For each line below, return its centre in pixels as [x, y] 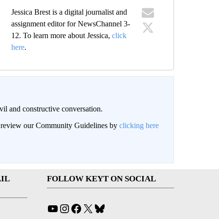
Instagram [85, 208]
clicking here [139, 125]
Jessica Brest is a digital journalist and [69, 12]
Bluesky [118, 208]
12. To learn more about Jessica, [62, 35]
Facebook [97, 208]
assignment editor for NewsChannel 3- [71, 23]
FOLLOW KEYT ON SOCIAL [101, 178]
